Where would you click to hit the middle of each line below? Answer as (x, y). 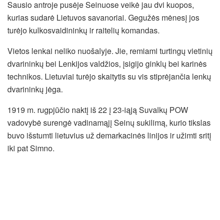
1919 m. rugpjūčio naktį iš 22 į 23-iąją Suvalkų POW (98, 110)
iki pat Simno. (31, 148)
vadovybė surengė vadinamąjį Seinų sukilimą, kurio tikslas (109, 123)
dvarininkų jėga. (35, 89)
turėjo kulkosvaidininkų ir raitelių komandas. (83, 30)
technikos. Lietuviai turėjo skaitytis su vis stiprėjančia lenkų (109, 77)
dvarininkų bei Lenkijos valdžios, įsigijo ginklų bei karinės (107, 64)
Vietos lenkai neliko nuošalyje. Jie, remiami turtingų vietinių (110, 51)
